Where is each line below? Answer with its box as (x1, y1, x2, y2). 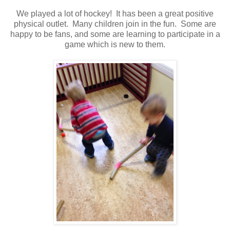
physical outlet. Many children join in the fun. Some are (14, 19, 216, 28)
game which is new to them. (65, 40, 165, 49)
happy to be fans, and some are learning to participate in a (10, 29, 220, 39)
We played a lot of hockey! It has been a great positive (16, 9, 214, 18)
